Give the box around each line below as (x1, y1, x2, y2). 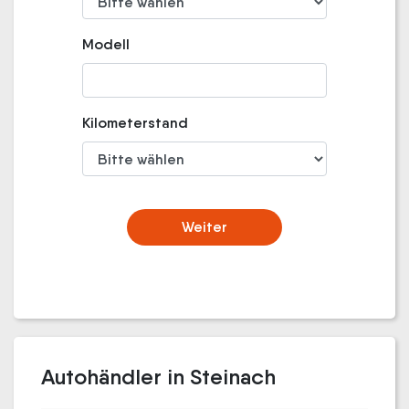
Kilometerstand (81, 114, 188, 131)
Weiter (182, 218, 227, 236)
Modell (81, 36, 130, 53)
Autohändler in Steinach (41, 363, 276, 390)
